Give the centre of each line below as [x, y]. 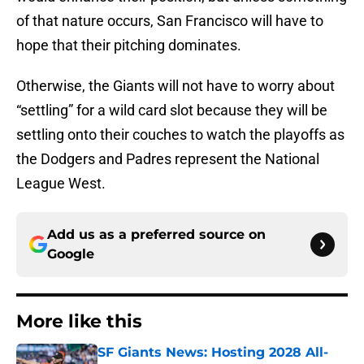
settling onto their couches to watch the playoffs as [180, 135]
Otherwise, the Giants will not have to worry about [175, 86]
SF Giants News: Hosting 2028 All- [213, 353]
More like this [79, 322]
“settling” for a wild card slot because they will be [172, 110]
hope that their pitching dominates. [129, 45]
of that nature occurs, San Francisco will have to [170, 21]
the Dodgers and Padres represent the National [168, 159]
